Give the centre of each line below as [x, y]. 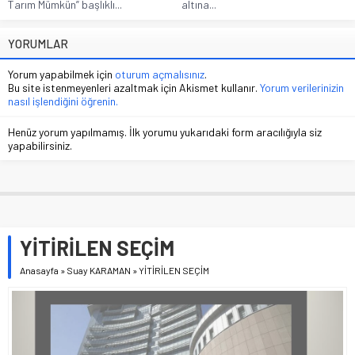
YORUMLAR [38, 44]
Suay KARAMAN [99, 271]
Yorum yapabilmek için [61, 74]
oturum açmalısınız [160, 74]
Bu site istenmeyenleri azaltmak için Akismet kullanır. [134, 88]
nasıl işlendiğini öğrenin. [63, 101]
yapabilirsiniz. [40, 146]
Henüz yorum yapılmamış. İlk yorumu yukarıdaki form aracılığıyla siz [165, 132]
